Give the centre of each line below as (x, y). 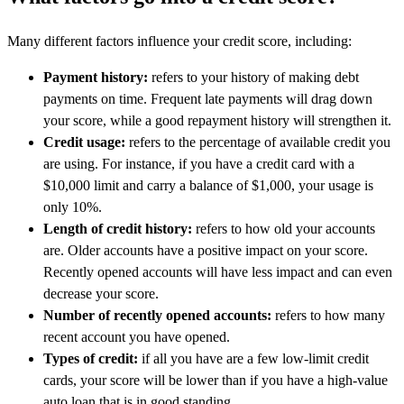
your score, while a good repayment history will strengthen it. (217, 120)
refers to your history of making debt (253, 77)
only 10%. (73, 207)
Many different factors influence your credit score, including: (179, 41)
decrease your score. (101, 293)
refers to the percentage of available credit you (258, 142)
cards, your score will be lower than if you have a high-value (216, 380)
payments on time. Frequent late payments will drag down (208, 98)
